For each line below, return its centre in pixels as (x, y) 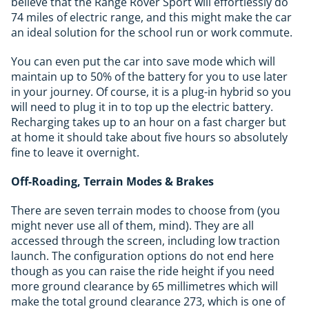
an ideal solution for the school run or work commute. (152, 32)
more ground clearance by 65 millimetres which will (144, 286)
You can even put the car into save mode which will (143, 61)
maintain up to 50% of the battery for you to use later (149, 76)
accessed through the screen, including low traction (146, 240)
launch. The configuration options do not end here (142, 256)
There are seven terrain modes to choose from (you (146, 210)
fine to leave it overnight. (75, 152)
